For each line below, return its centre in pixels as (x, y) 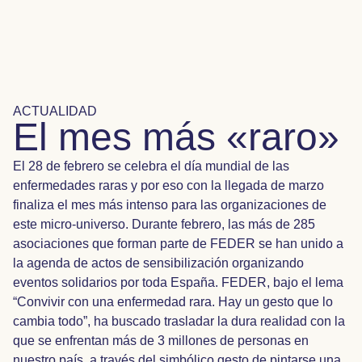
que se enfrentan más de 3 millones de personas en (161, 341)
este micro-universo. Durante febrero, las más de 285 (164, 224)
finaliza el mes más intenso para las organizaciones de (170, 205)
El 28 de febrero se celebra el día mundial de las (151, 166)
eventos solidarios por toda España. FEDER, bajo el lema (178, 282)
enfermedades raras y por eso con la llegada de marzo (168, 185)
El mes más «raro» (176, 137)
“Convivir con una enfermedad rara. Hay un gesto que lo (173, 302)
